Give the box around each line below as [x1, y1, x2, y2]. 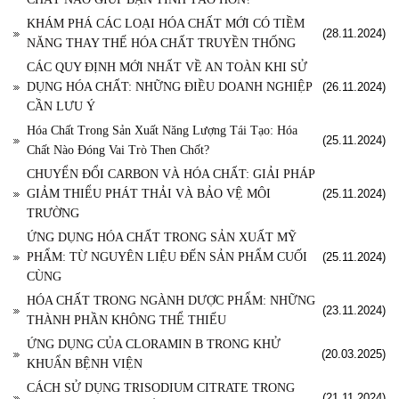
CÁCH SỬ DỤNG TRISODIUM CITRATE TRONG [27, 381, 295, 395]
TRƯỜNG [27, 207, 79, 221]
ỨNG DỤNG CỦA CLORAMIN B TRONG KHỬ [27, 338, 281, 352]
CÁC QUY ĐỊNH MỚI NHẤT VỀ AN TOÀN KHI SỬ [27, 61, 307, 75]
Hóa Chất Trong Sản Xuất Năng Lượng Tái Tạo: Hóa [27, 124, 297, 138]
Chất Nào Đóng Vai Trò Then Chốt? [27, 143, 209, 158]
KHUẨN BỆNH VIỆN [27, 357, 142, 371]
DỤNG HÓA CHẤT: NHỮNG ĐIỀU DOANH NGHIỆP [27, 80, 312, 94]
